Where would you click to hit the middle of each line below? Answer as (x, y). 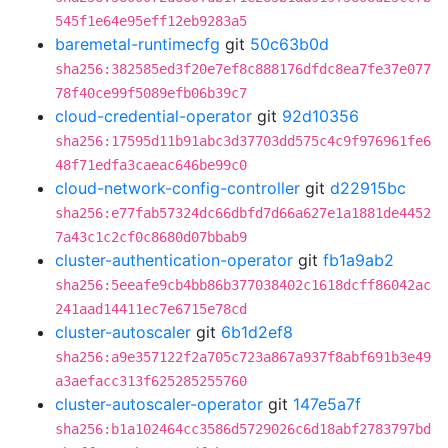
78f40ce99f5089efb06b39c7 (151, 93)
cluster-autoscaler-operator (159, 404)
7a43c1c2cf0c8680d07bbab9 (151, 237)
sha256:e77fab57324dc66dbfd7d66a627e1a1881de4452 (243, 213)
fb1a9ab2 (358, 260)
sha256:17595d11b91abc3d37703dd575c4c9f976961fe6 (243, 141)
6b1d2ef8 (257, 332)
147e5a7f (327, 404)
